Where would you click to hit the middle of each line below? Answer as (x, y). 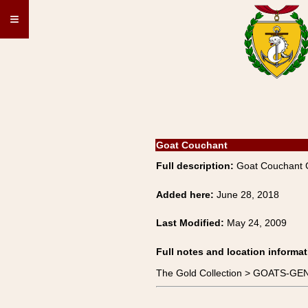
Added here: (186, 195)
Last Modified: (191, 223)
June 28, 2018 (248, 195)
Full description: (195, 166)
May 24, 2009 (257, 223)
